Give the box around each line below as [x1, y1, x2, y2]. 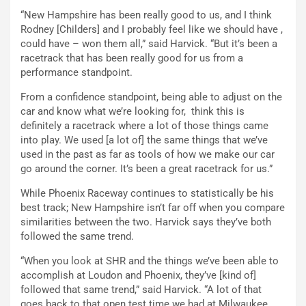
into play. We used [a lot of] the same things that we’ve [20, 134, 268, 147]
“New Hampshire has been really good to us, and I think [20, 9, 272, 22]
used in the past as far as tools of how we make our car [20, 148, 275, 161]
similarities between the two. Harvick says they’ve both [20, 216, 271, 229]
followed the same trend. [20, 230, 134, 243]
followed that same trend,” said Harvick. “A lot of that [20, 283, 262, 296]
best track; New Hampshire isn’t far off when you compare [20, 201, 285, 214]
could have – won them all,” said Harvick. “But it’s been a [20, 38, 277, 51]
